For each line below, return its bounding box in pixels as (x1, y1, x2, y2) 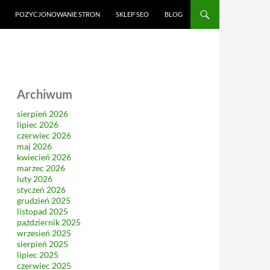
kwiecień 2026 (17, 152, 71, 162)
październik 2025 (17, 217, 81, 227)
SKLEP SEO (116, 10, 149, 18)
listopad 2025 (17, 206, 68, 216)
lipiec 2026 (17, 119, 58, 130)
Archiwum (17, 87, 72, 101)
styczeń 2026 (17, 184, 66, 195)
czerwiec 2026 (17, 130, 71, 140)
